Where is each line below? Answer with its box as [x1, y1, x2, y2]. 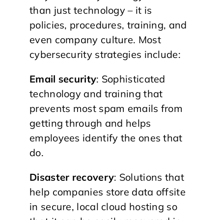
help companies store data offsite [29, 186, 186, 198]
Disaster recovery [29, 171, 114, 183]
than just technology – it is [29, 4, 152, 16]
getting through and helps [29, 117, 151, 129]
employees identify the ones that [29, 132, 183, 144]
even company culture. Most [29, 33, 161, 46]
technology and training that [29, 87, 163, 100]
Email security [29, 73, 97, 85]
